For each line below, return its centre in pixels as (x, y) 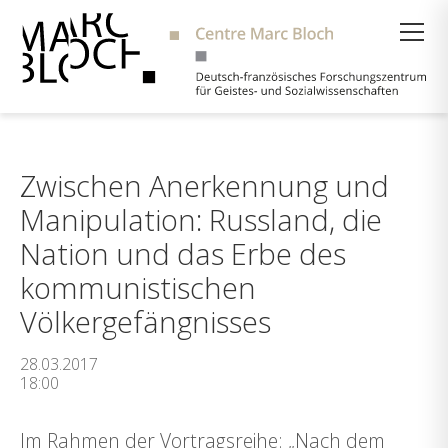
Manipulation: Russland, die (201, 219)
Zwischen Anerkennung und (204, 185)
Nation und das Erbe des (183, 253)
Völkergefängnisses (145, 321)
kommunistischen (138, 287)
